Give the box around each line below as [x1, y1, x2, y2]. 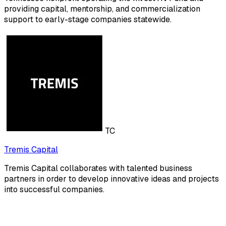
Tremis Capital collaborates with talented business [4, 163, 192, 174]
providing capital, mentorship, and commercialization [4, 4, 200, 15]
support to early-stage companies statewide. [4, 14, 172, 25]
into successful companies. [4, 184, 104, 195]
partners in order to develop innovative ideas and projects [4, 174, 219, 185]
